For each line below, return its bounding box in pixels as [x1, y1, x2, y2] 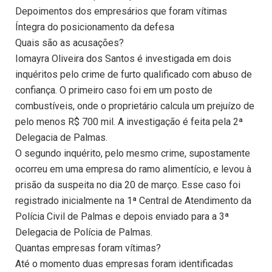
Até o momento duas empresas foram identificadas [15, 258, 233, 270]
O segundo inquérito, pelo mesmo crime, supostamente [15, 148, 250, 160]
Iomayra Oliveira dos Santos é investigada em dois [15, 53, 231, 65]
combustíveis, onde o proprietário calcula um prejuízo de [15, 100, 254, 112]
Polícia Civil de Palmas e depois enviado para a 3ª [15, 211, 229, 223]
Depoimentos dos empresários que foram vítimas [15, 5, 227, 18]
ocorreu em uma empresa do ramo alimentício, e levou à [15, 163, 251, 175]
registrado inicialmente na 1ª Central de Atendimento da [15, 195, 251, 207]
